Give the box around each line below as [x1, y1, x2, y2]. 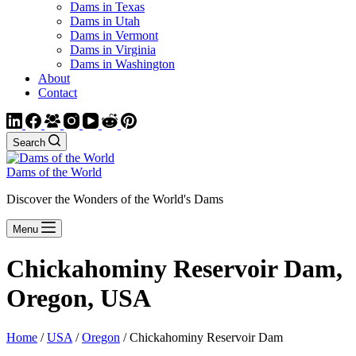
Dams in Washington [70, 57, 175, 71]
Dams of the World [6, 165, 102, 179]
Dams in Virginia [70, 43, 156, 56]
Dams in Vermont [70, 29, 158, 42]
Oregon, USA [6, 284, 151, 313]
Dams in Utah [70, 14, 140, 28]
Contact [38, 86, 77, 99]
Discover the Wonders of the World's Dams [6, 192, 223, 206]
